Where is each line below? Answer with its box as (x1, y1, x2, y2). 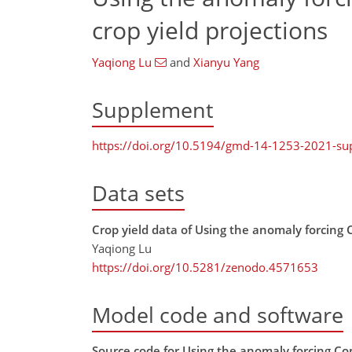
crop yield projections (92, 13, 328, 46)
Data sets (92, 178, 185, 208)
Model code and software (92, 299, 343, 329)
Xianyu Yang (192, 54, 259, 70)
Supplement (92, 95, 214, 124)
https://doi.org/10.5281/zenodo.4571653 (92, 258, 318, 275)
